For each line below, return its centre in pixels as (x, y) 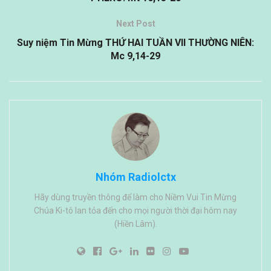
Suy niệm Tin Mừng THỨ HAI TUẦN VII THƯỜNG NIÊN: (135, 43)
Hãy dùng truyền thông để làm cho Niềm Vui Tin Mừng (135, 198)
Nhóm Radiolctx (135, 177)
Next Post (135, 24)
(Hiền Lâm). (135, 224)
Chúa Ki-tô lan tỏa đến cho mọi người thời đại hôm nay (135, 211)
